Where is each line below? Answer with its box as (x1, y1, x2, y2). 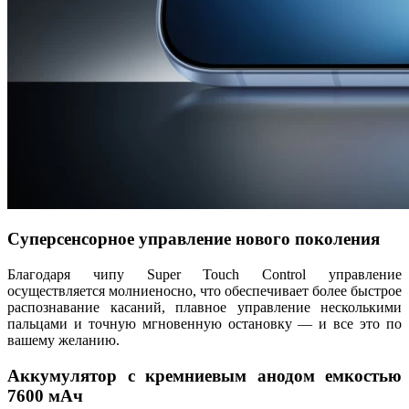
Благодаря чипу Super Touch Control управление (7, 267, 402, 283)
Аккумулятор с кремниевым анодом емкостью (7, 365, 402, 385)
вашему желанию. (7, 332, 120, 349)
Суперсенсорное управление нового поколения (7, 229, 380, 249)
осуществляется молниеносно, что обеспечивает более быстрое (7, 283, 402, 299)
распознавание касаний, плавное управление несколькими (7, 299, 402, 316)
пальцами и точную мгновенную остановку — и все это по (7, 316, 402, 332)
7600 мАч (7, 385, 83, 405)
